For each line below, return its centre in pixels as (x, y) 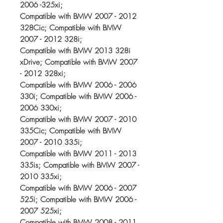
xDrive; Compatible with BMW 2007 (79, 62)
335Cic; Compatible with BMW (71, 131)
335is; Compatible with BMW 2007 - (80, 165)
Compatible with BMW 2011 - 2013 (78, 154)
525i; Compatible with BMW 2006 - (78, 200)
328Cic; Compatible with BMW (71, 28)
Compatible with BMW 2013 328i (75, 51)
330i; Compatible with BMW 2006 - (78, 97)
